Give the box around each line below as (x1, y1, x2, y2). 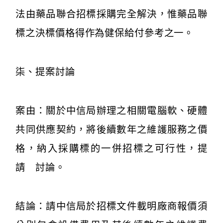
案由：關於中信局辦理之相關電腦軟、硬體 (15, 105, 208, 116)
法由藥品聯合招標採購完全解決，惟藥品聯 (15, 8, 208, 19)
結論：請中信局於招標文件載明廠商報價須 (15, 201, 208, 212)
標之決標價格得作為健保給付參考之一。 (15, 27, 194, 38)
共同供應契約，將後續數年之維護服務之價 (15, 124, 208, 135)
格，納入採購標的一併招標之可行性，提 (15, 143, 208, 154)
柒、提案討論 (15, 66, 75, 77)
